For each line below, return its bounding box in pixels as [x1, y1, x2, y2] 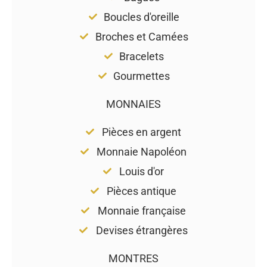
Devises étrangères [95, 223, 188, 237]
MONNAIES [106, 97, 161, 110]
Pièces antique [107, 184, 177, 197]
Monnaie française [97, 204, 186, 217]
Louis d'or [119, 164, 164, 178]
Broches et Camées [95, 30, 188, 43]
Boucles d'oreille [104, 10, 180, 23]
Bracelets [119, 49, 164, 63]
